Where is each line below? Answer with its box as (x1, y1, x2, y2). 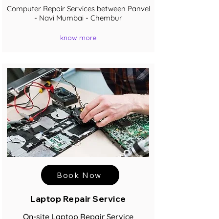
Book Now (57, 170, 102, 180)
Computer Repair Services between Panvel (6, 3, 150, 13)
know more (60, 33, 96, 43)
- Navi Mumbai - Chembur (34, 13, 122, 22)
